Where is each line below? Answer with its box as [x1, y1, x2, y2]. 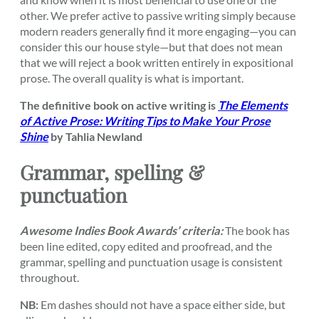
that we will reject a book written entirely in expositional [20, 56, 293, 70]
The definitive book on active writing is [20, 98, 218, 113]
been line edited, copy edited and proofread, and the [20, 239, 272, 253]
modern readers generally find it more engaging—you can [20, 24, 296, 38]
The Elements [218, 98, 288, 113]
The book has [223, 224, 290, 238]
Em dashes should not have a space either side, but [38, 298, 286, 312]
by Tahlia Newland [48, 130, 142, 144]
